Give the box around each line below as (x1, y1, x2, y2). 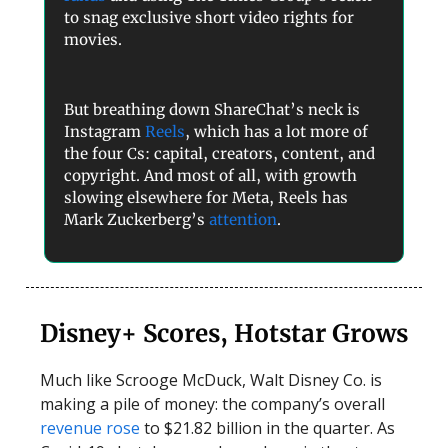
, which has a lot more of (185, 122, 368, 142)
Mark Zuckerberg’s (64, 210, 209, 230)
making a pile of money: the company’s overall (40, 393, 385, 416)
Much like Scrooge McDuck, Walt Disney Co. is (40, 369, 382, 392)
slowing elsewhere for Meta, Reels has (64, 188, 348, 208)
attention (209, 210, 277, 230)
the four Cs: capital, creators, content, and (64, 144, 375, 164)
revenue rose (40, 417, 144, 440)
